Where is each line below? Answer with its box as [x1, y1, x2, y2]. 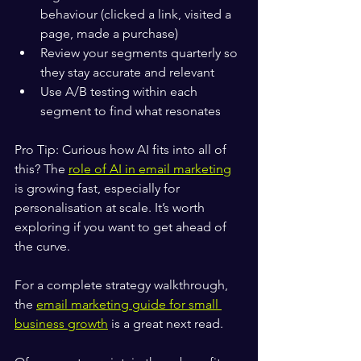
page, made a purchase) [40, 26, 178, 41]
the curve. [15, 239, 70, 254]
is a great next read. [108, 316, 223, 331]
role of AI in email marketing [68, 161, 231, 176]
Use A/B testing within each [40, 84, 201, 99]
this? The [15, 161, 68, 176]
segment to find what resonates [40, 103, 221, 118]
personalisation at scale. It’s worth [15, 200, 208, 215]
